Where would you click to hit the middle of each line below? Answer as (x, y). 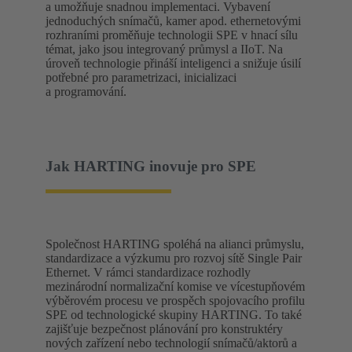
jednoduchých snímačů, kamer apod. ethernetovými (173, 20)
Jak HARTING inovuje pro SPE (151, 166)
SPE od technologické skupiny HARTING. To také (174, 315)
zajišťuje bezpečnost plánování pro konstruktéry (164, 329)
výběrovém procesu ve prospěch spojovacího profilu (175, 301)
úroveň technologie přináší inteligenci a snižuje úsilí (173, 63)
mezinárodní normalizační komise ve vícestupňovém (175, 287)
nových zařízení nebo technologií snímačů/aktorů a (171, 343)
